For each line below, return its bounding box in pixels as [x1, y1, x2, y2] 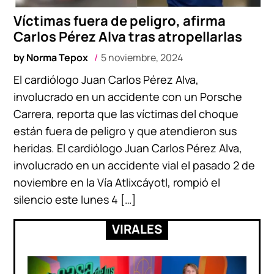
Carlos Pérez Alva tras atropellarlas [13, 28, 243, 46]
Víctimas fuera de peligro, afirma [13, 12, 226, 31]
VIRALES [112, 221, 162, 238]
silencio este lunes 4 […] [13, 192, 136, 207]
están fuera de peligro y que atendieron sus [13, 124, 237, 139]
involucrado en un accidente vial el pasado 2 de [13, 158, 256, 173]
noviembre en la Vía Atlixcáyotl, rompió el [13, 175, 221, 190]
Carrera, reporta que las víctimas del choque [13, 106, 239, 122]
